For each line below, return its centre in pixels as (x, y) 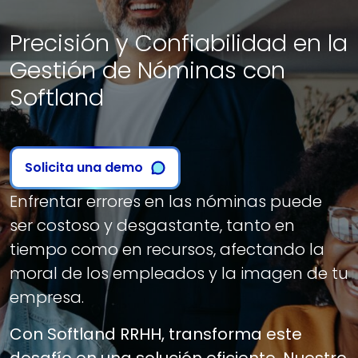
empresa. (47, 297)
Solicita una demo (84, 167)
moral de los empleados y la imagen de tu (179, 273)
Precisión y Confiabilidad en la (179, 43)
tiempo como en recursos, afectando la (167, 249)
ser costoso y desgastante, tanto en (152, 225)
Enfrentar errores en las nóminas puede (166, 201)
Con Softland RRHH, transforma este (156, 334)
